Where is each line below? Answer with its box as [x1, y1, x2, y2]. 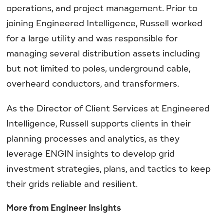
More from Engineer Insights [6, 201, 122, 213]
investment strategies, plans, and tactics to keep [6, 162, 211, 174]
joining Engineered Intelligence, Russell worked [6, 17, 203, 29]
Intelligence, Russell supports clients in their [6, 117, 191, 129]
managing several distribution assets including [6, 47, 200, 59]
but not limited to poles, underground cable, [6, 62, 191, 74]
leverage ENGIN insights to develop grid [6, 147, 175, 159]
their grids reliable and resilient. [6, 177, 138, 189]
